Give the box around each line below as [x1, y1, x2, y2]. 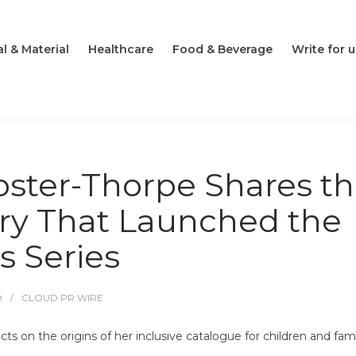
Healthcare [88, 42, 153, 57]
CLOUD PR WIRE [21, 292, 103, 304]
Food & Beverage [172, 42, 273, 57]
